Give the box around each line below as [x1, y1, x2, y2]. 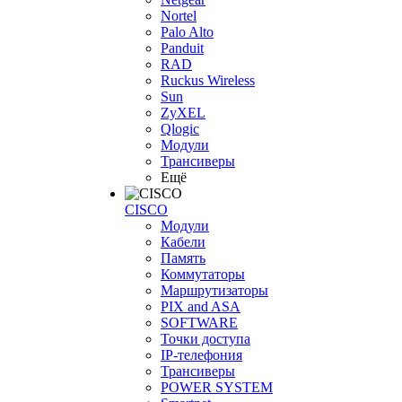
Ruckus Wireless [161, 73, 255, 89]
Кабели [161, 234, 205, 250]
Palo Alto [161, 24, 214, 40]
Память [161, 250, 205, 267]
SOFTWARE [161, 315, 238, 331]
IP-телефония [161, 347, 242, 363]
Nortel [161, 8, 197, 24]
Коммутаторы [161, 267, 245, 283]
